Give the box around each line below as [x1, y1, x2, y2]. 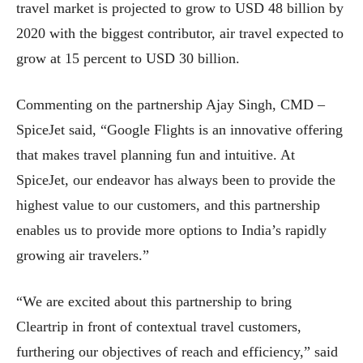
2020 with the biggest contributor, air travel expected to [16, 24, 344, 41]
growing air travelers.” [16, 246, 149, 263]
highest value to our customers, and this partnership [16, 196, 320, 213]
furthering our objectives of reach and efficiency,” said [16, 343, 338, 360]
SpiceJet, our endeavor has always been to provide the [16, 171, 335, 188]
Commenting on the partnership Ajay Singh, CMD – [16, 96, 325, 113]
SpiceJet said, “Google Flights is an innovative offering [16, 121, 343, 138]
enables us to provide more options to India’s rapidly [16, 221, 327, 238]
